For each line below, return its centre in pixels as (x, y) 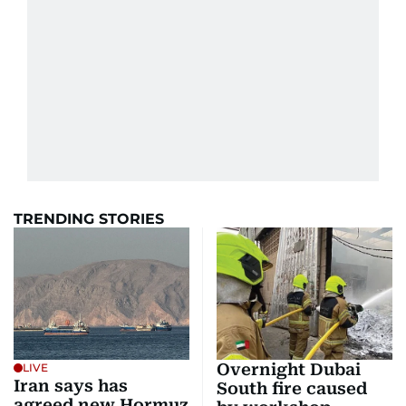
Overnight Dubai (289, 369)
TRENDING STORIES (89, 219)
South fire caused (292, 388)
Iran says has (71, 385)
